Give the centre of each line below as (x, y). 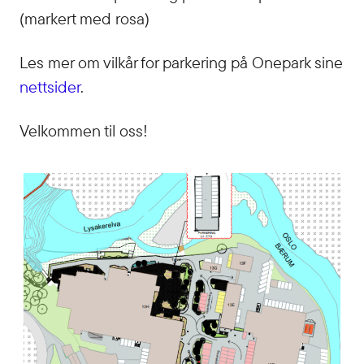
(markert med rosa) (84, 18)
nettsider (50, 87)
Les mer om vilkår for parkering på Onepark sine (181, 62)
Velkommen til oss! (84, 130)
